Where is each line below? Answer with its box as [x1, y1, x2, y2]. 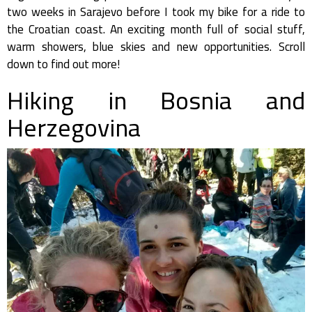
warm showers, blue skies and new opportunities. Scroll [7, 36, 305, 58]
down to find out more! [7, 53, 120, 75]
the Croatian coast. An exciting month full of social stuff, [7, 18, 305, 40]
